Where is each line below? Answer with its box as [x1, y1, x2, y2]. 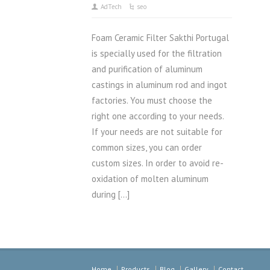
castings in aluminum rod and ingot [92, 79, 227, 90]
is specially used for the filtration [92, 48, 222, 59]
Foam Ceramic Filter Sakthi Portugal [92, 32, 229, 43]
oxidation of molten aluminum [92, 173, 209, 184]
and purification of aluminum [92, 63, 202, 75]
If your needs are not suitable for [92, 126, 222, 137]
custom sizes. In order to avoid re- [92, 157, 224, 169]
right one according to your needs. [92, 110, 224, 122]
